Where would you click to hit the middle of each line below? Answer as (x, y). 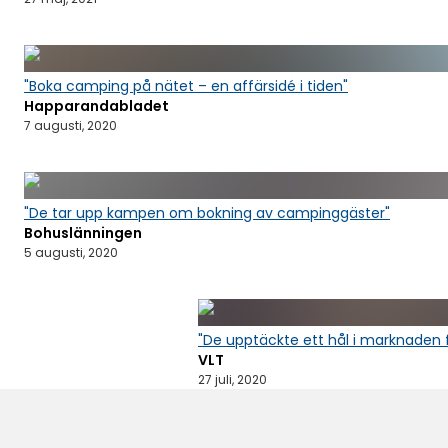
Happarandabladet (96, 105)
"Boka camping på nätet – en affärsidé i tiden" (186, 85)
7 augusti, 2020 (70, 125)
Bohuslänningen (83, 232)
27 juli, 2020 (232, 379)
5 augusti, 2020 (71, 252)
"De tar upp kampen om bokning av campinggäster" (207, 212)
